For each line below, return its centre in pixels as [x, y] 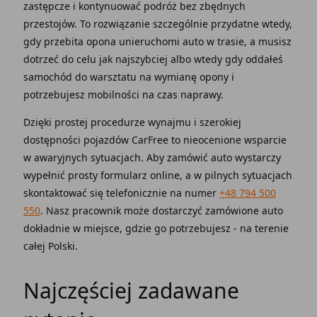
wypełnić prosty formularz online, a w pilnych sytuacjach [157, 175]
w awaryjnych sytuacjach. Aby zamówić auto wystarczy [152, 157]
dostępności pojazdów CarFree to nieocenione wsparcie [155, 139]
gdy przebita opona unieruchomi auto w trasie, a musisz [157, 41]
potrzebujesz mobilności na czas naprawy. [123, 94]
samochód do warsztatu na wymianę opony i [128, 76]
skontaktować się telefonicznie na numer [121, 192]
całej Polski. [50, 246]
